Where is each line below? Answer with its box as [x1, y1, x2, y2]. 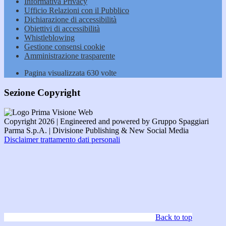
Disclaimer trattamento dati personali [4, 135, 120, 144]
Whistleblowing [24, 33, 75, 42]
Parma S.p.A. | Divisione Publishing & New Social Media [4, 126, 189, 135]
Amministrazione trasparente [24, 51, 115, 61]
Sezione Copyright [4, 87, 80, 98]
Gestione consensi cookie [24, 42, 105, 51]
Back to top [155, 212, 192, 221]
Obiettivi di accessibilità [24, 24, 100, 33]
